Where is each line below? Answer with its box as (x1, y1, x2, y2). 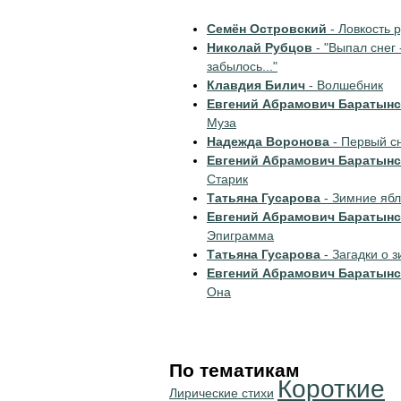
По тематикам (169, 360, 300, 380)
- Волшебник (305, 78, 383, 92)
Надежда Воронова (207, 134, 329, 149)
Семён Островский (207, 21, 327, 36)
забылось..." (207, 59, 277, 73)
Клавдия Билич (207, 78, 305, 92)
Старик (207, 172, 248, 186)
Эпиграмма (207, 228, 274, 243)
